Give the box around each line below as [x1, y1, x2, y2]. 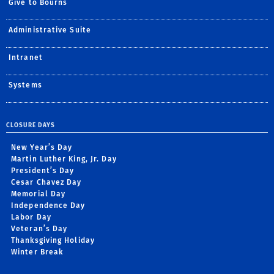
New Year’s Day [11, 143, 73, 152]
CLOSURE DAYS [6, 121, 57, 129]
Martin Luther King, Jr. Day [11, 154, 117, 163]
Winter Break [11, 247, 64, 256]
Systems [9, 80, 42, 89]
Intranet [9, 53, 43, 62]
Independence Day [11, 201, 86, 210]
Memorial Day [11, 189, 66, 198]
